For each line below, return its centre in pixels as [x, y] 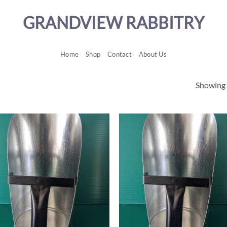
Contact [120, 54]
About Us [153, 54]
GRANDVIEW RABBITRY [113, 23]
